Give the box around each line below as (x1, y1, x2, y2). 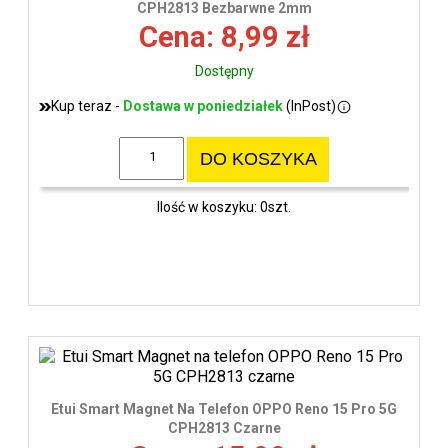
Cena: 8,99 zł (138, 20, 310, 55)
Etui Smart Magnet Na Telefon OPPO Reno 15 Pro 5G (51, 401, 397, 418)
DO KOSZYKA (199, 149, 317, 170)
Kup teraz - (51, 98, 123, 115)
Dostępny (194, 63, 254, 80)
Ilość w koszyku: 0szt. (157, 198, 291, 215)
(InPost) (283, 98, 336, 115)
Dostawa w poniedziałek (123, 98, 283, 115)
